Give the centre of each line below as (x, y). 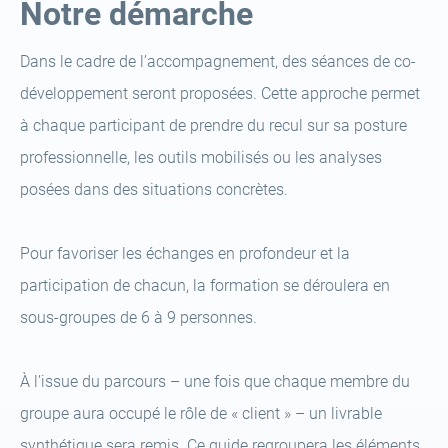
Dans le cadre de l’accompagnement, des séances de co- (218, 61)
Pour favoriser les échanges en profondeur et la (185, 253)
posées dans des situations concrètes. (154, 189)
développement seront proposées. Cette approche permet (220, 93)
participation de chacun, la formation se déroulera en (205, 285)
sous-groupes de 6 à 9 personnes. (138, 317)
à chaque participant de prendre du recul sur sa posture (213, 125)
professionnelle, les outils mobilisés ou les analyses (201, 157)
